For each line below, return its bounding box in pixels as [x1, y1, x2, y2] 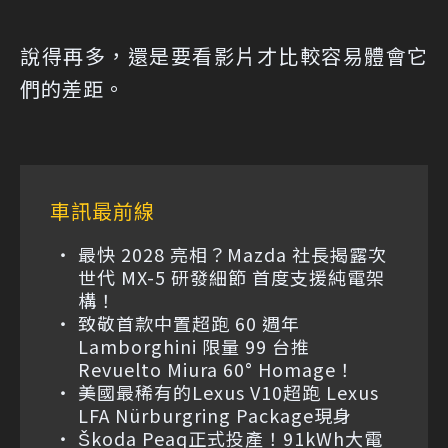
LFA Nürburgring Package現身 [78, 401, 352, 428]
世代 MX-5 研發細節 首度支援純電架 [78, 263, 385, 290]
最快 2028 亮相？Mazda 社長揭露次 [78, 240, 387, 267]
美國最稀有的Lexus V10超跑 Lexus [78, 378, 379, 405]
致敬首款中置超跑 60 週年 [78, 309, 300, 336]
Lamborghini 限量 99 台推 [78, 332, 310, 359]
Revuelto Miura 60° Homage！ [78, 355, 355, 382]
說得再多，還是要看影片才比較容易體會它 [20, 40, 428, 70]
